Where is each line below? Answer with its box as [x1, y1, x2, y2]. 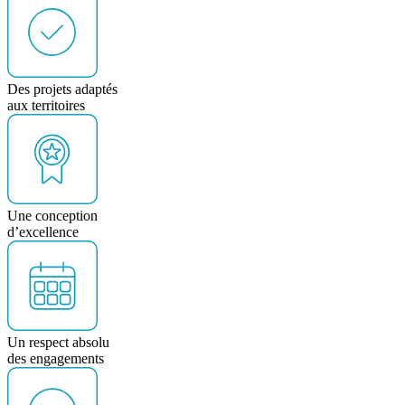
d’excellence [7, 224, 79, 240]
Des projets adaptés [7, 81, 118, 98]
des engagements [7, 351, 104, 367]
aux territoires [7, 98, 85, 114]
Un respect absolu [7, 334, 109, 351]
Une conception [7, 208, 98, 224]
